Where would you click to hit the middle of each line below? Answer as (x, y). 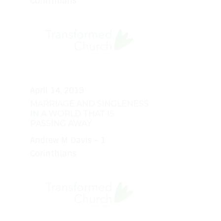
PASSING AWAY (61, 123)
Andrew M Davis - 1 (68, 140)
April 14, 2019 (57, 90)
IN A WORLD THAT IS (72, 113)
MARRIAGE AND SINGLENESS (89, 104)
